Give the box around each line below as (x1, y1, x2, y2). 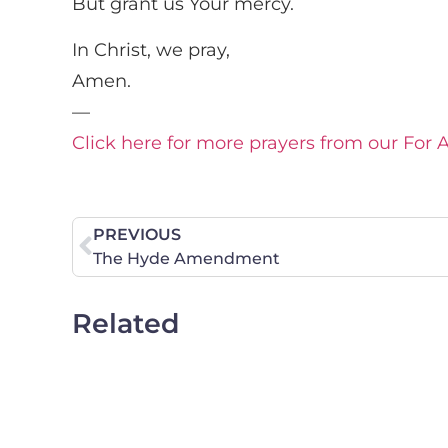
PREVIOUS (93, 224, 181, 244)
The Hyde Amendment (93, 248, 280, 268)
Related (72, 306, 180, 340)
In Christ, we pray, (72, 38, 230, 61)
